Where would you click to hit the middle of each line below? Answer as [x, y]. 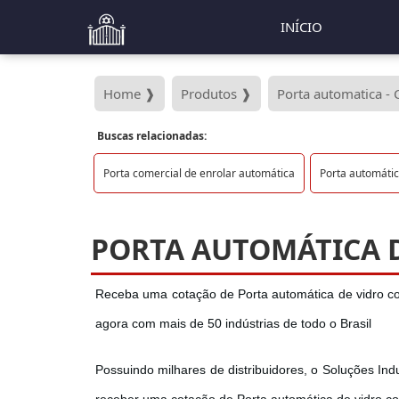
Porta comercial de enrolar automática [199, 173]
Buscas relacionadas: [152, 136]
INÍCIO [301, 27]
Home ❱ [130, 94]
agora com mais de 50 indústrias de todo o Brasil [233, 323]
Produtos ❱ [216, 94]
